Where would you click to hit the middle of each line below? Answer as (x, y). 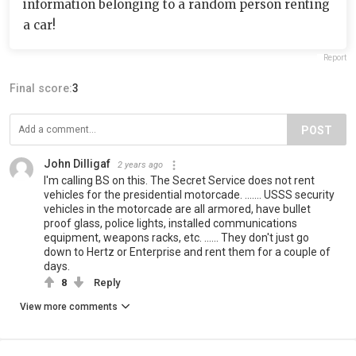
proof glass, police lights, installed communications (170, 223)
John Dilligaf (77, 164)
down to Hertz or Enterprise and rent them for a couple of (187, 252)
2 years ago (140, 165)
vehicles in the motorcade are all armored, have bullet (177, 209)
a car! (39, 25)
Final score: (41, 88)
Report (335, 58)
